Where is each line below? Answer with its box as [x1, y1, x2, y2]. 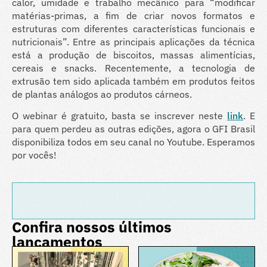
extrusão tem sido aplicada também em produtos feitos [12, 74, 255, 87]
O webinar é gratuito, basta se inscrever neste [12, 110, 227, 122]
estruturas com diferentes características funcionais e [12, 22, 255, 35]
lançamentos [12, 231, 103, 252]
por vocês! [12, 149, 57, 162]
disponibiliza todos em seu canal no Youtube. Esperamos [12, 136, 255, 148]
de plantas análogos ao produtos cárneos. [12, 88, 192, 100]
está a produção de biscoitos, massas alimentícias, [12, 48, 255, 61]
